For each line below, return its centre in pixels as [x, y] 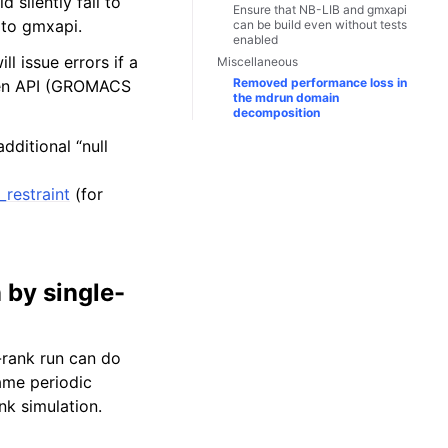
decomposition [276, 113]
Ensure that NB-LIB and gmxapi [320, 10]
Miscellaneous [257, 61]
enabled [255, 40]
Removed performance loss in [320, 83]
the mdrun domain [286, 98]
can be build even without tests [320, 25]
